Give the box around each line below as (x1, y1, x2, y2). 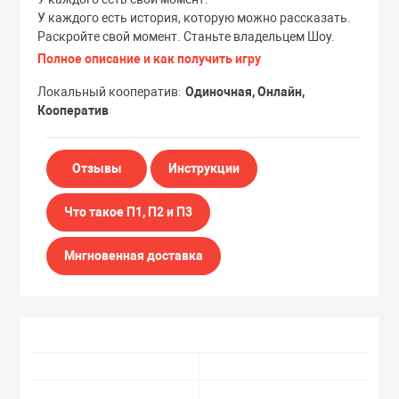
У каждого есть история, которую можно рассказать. (37, 10, 352, 25)
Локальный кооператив (37, 84, 179, 99)
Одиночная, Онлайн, (185, 84, 305, 99)
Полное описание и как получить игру (37, 51, 262, 66)
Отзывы (71, 160, 122, 175)
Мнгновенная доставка (64, 248, 204, 263)
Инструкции (168, 160, 240, 175)
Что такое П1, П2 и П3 (64, 204, 193, 219)
